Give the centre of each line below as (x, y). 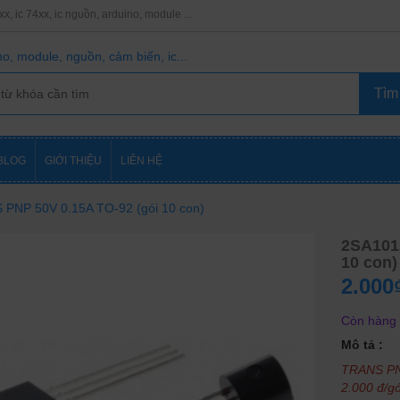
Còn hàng (368, 321)
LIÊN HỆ (142, 161)
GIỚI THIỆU (73, 161)
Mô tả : (362, 345)
